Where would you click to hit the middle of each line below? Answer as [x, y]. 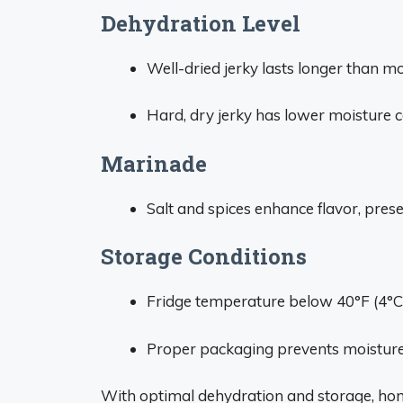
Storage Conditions [204, 256]
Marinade [154, 163]
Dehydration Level [201, 23]
